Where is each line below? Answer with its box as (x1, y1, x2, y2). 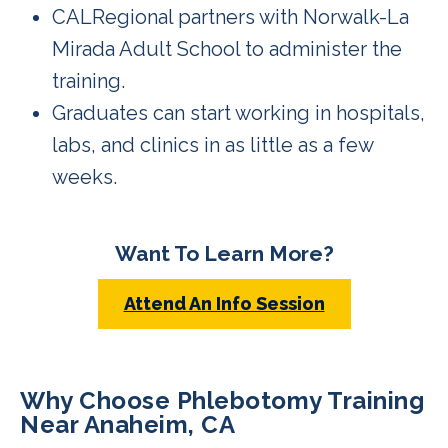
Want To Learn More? (114, 240, 334, 266)
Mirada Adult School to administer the (52, 36, 402, 61)
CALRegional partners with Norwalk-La (52, 4, 409, 29)
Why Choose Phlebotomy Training (20, 385, 424, 415)
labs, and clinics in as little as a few (52, 132, 373, 157)
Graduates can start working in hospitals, (52, 100, 425, 125)
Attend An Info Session (123, 292, 325, 314)
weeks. (52, 164, 117, 189)
